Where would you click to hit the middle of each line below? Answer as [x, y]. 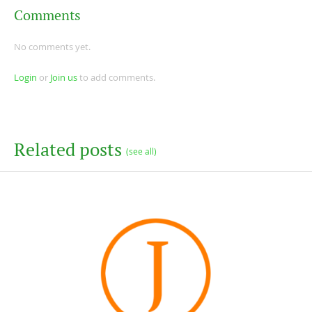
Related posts [70, 150]
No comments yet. [52, 47]
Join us [64, 77]
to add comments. [116, 77]
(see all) [141, 151]
